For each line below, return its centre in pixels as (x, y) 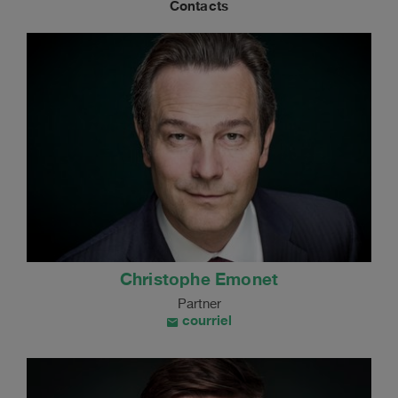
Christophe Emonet (199, 279)
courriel (205, 319)
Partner (199, 304)
